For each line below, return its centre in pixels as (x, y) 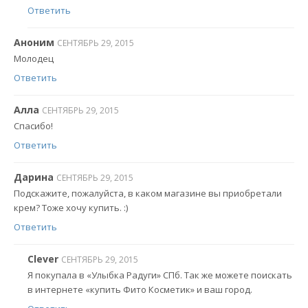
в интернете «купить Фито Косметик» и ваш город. (140, 290)
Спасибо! (33, 126)
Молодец (34, 59)
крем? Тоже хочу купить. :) (71, 208)
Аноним (34, 42)
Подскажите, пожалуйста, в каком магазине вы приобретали (148, 194)
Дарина (34, 177)
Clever (43, 258)
